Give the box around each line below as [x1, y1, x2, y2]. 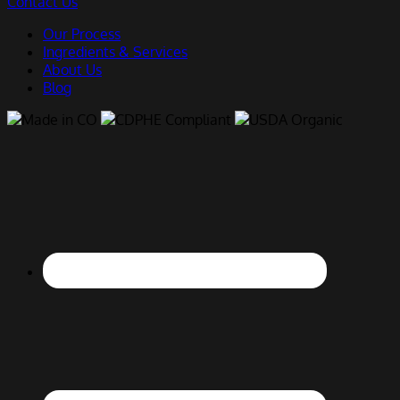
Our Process [43, 24, 121, 43]
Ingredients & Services [43, 42, 187, 61]
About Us [43, 60, 102, 79]
